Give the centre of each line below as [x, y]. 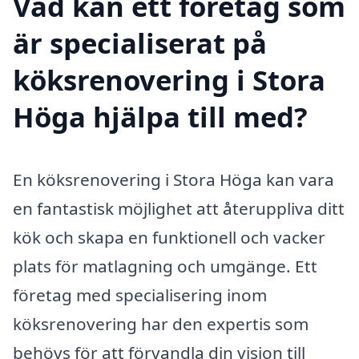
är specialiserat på [140, 42]
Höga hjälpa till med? [160, 116]
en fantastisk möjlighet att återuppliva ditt [179, 208]
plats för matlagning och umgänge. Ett [165, 266]
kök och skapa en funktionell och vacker [169, 237]
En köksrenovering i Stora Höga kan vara [173, 179]
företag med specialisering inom [140, 294]
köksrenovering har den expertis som [161, 323]
